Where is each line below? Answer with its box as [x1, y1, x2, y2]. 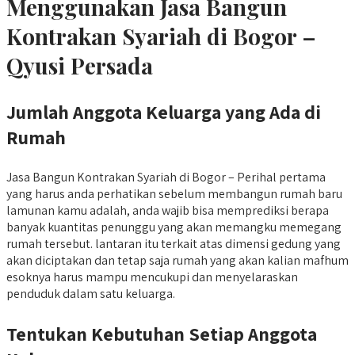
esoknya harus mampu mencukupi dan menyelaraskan [6, 269, 298, 286]
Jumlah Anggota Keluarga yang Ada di [6, 99, 321, 125]
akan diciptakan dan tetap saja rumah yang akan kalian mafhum [6, 252, 349, 269]
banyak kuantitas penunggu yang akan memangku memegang [6, 219, 342, 236]
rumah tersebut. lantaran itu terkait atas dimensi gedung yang [6, 235, 341, 253]
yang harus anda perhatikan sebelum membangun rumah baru [6, 185, 342, 203]
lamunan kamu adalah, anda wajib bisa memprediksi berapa [6, 202, 329, 219]
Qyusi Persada [6, 51, 153, 81]
